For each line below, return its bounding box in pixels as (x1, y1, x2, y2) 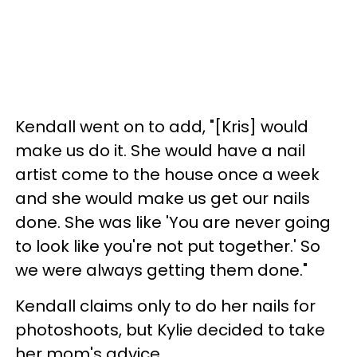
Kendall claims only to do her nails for (15, 295, 316, 318)
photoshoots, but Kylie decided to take (15, 319, 325, 342)
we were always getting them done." (15, 259, 308, 282)
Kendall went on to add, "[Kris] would (15, 116, 308, 139)
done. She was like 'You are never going (15, 211, 331, 234)
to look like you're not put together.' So (15, 235, 320, 258)
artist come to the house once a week (15, 163, 320, 186)
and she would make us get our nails (15, 187, 310, 210)
